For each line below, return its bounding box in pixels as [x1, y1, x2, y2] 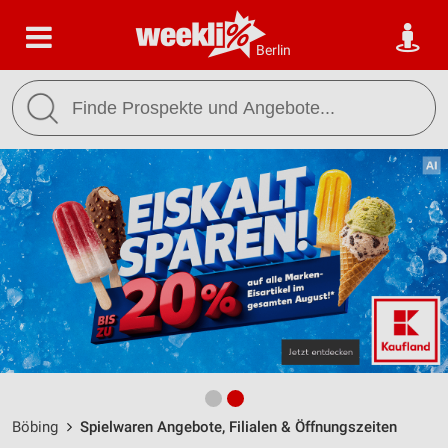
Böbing [12, 418, 58, 436]
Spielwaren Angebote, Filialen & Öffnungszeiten [80, 418, 397, 436]
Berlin [256, 42, 291, 58]
